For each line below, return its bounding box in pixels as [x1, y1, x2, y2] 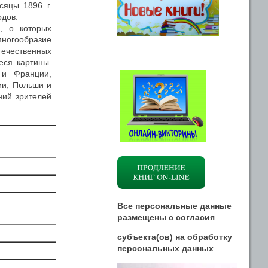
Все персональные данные [117, 201, 232, 211]
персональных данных [117, 243, 214, 253]
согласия [176, 212, 215, 222]
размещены [117, 212, 169, 222]
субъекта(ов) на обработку [117, 232, 232, 242]
